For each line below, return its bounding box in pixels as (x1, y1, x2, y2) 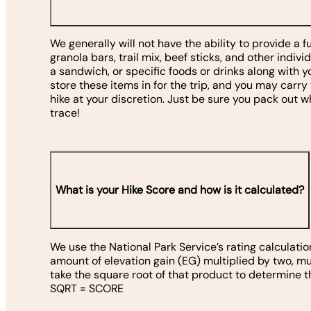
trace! (50, 106, 83, 121)
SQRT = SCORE (50, 280, 124, 296)
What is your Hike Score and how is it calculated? (56, 182, 304, 197)
